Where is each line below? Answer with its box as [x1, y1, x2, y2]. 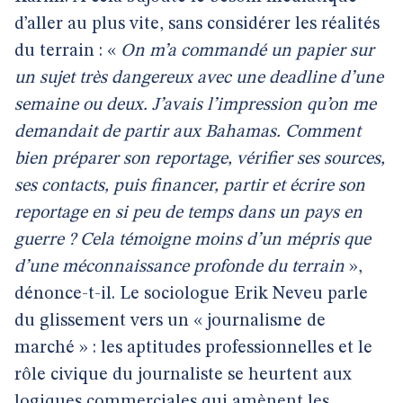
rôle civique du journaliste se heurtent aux [14, 366, 352, 384]
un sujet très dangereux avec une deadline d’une [14, 69, 383, 87]
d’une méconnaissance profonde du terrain [14, 258, 345, 276]
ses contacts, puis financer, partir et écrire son [14, 177, 365, 195]
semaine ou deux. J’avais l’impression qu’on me [14, 96, 376, 114]
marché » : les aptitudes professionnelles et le [14, 339, 372, 357]
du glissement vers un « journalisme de [14, 312, 326, 330]
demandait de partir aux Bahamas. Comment [14, 123, 361, 141]
